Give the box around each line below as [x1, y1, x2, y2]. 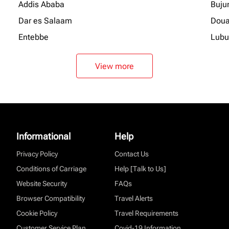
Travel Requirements [114, 209, 178, 217]
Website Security [16, 179, 67, 188]
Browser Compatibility [16, 194, 85, 202]
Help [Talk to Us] [114, 165, 166, 173]
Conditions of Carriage [16, 165, 86, 173]
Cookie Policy [16, 209, 57, 217]
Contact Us [114, 150, 149, 158]
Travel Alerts [114, 194, 153, 202]
